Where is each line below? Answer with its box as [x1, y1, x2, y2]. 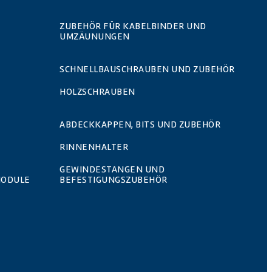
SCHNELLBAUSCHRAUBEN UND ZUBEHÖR [59, 63, 235, 75]
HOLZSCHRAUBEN [59, 85, 135, 98]
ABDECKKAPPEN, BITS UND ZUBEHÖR [59, 118, 220, 131]
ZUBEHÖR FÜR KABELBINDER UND [59, 19, 206, 32]
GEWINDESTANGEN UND [59, 163, 165, 175]
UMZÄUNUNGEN [59, 30, 130, 42]
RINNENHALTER [59, 140, 128, 153]
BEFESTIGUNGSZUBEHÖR [59, 173, 168, 186]
